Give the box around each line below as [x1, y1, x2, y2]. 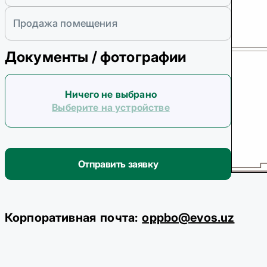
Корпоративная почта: [5, 210, 138, 225]
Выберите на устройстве [52, 101, 170, 114]
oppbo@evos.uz [142, 210, 235, 225]
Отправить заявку [77, 158, 159, 170]
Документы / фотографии [5, 48, 187, 66]
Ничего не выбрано [65, 88, 157, 101]
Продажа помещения [13, 17, 117, 29]
